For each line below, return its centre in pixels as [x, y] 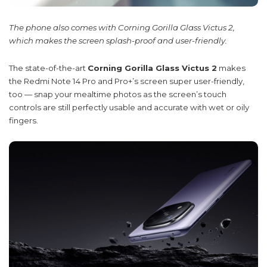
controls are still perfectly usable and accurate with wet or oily [129, 107]
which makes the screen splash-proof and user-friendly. [118, 40]
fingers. [24, 120]
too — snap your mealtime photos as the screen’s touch [118, 94]
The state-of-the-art [48, 68]
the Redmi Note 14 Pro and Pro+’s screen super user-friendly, [127, 81]
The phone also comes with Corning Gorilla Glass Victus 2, [122, 27]
